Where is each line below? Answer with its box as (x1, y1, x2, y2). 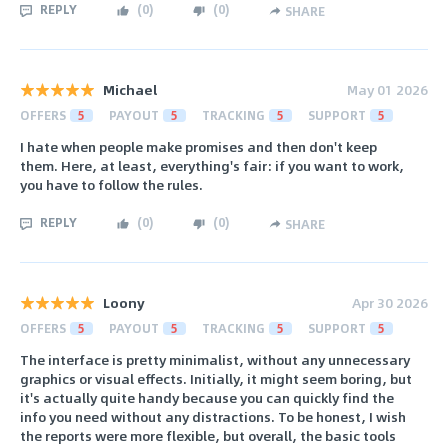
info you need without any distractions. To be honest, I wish (20, 406, 406, 428)
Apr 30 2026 (352, 291, 428, 313)
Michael (103, 79, 157, 101)
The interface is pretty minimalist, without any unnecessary (20, 349, 410, 371)
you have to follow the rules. (20, 174, 203, 196)
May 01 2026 (347, 79, 428, 101)
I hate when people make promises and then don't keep (20, 136, 377, 158)
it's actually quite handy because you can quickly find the (20, 387, 394, 409)
